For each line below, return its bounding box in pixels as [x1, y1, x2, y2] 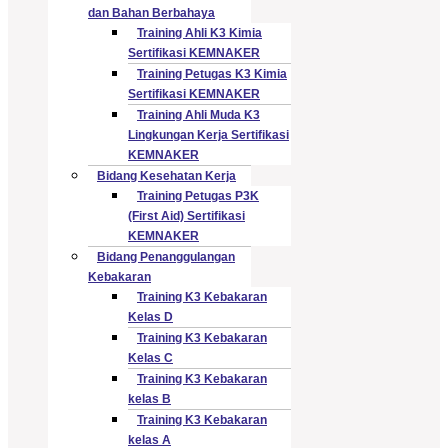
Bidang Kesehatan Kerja [97, 168, 236, 183]
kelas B [128, 391, 171, 406]
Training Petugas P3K [137, 188, 259, 203]
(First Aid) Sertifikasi [128, 208, 245, 223]
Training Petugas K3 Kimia [137, 66, 287, 81]
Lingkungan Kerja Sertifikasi [128, 127, 289, 142]
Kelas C [128, 350, 173, 365]
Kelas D [128, 309, 173, 324]
